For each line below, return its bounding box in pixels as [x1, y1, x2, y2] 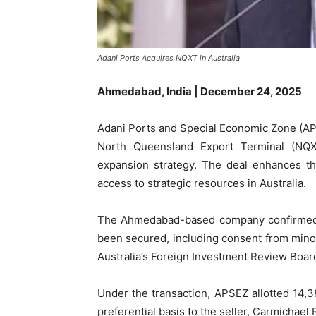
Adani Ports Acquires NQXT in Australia [97, 53, 240, 63]
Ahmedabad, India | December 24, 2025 [97, 85, 302, 98]
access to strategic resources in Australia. [97, 176, 306, 190]
